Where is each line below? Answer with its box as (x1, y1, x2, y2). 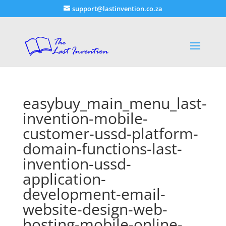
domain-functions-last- (22, 138, 182, 159)
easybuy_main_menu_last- (22, 92, 207, 114)
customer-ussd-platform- (22, 123, 198, 144)
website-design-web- (22, 198, 167, 219)
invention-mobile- (22, 107, 148, 129)
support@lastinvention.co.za (72, 4, 162, 13)
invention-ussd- (22, 153, 131, 174)
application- (22, 168, 106, 189)
